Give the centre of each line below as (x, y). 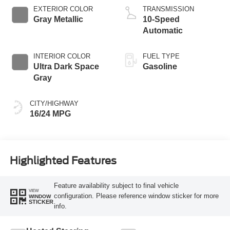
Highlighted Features (63, 161)
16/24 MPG (50, 113)
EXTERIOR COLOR (63, 9)
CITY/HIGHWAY (54, 103)
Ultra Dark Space (66, 66)
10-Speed (161, 19)
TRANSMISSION (168, 9)
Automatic (163, 30)
